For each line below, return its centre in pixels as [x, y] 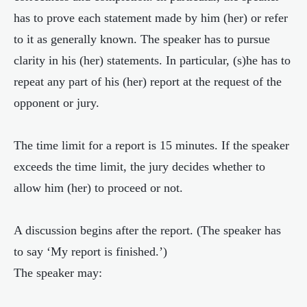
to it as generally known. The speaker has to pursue [142, 39]
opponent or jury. [57, 103]
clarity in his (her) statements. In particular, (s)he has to [152, 60]
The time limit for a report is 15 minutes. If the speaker [151, 145]
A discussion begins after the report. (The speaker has [147, 230]
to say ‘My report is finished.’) [90, 251]
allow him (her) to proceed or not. [98, 188]
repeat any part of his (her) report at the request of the [148, 82]
